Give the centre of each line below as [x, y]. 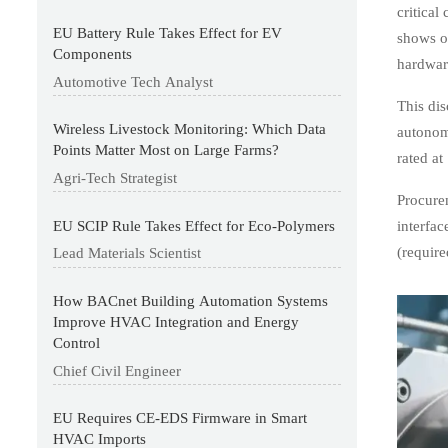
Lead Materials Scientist [127, 253]
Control [77, 343]
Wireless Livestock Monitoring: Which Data [190, 129]
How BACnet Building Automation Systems [191, 301]
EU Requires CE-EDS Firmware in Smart [180, 418]
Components [93, 54]
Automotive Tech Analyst [133, 81]
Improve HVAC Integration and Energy [176, 322]
